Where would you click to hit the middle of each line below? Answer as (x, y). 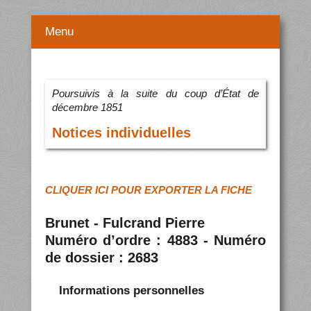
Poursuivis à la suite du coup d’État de (155, 94)
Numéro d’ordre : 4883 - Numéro (155, 241)
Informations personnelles (131, 290)
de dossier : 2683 (101, 258)
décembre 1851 (87, 108)
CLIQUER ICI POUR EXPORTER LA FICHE (148, 190)
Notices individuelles (121, 133)
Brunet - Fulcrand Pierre (125, 223)
